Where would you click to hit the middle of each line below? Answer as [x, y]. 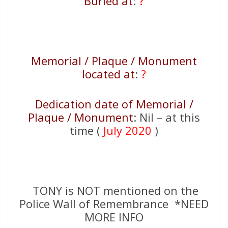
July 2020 [127, 130]
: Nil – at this [167, 117]
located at [108, 74]
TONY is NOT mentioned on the [114, 190]
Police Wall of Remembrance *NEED [114, 203]
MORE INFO [114, 217]
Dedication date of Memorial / [114, 104]
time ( [87, 130]
